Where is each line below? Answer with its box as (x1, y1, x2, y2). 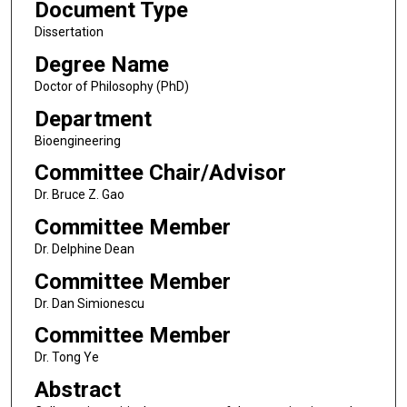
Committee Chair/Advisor (34, 160, 286, 186)
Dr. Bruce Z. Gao (34, 187, 124, 203)
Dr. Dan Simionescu (34, 295, 144, 311)
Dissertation (34, 25, 104, 40)
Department (34, 105, 152, 132)
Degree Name (34, 51, 169, 77)
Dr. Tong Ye (34, 350, 99, 365)
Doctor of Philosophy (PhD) (34, 78, 189, 94)
